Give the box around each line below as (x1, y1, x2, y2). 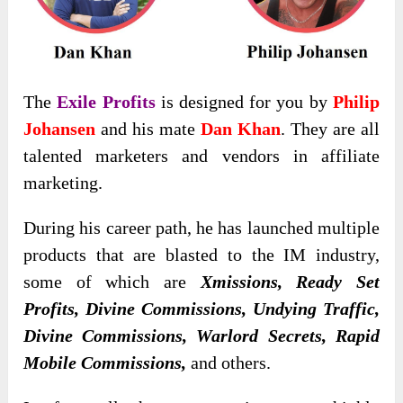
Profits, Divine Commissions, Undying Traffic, (23, 299, 380, 319)
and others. (191, 353, 272, 373)
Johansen (23, 119, 96, 139)
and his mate (95, 119, 201, 139)
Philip (332, 92, 380, 112)
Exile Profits (57, 92, 156, 112)
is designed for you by (155, 92, 333, 112)
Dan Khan (201, 119, 281, 139)
